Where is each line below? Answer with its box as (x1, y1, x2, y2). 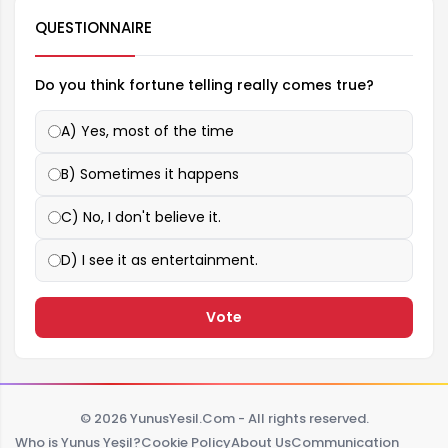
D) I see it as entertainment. (61, 249, 258, 270)
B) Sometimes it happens (61, 163, 239, 184)
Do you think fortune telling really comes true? (35, 74, 374, 95)
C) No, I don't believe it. (61, 206, 221, 227)
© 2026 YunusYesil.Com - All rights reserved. (79, 408, 369, 428)
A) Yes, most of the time (61, 120, 234, 141)
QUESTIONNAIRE (35, 16, 152, 38)
